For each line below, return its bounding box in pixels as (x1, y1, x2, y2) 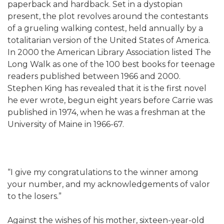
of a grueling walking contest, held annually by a (7, 23, 203, 33)
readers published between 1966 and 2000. (7, 71, 180, 81)
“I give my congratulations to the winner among (7, 167, 198, 177)
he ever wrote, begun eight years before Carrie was (7, 95, 212, 105)
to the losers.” (7, 191, 61, 201)
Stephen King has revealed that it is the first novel (7, 83, 206, 93)
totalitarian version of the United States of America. (7, 35, 210, 45)
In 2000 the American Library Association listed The (7, 47, 211, 57)
